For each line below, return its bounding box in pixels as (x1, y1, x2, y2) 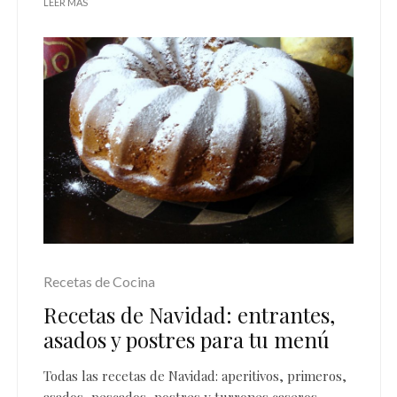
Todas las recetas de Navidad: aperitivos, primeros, (43, 366, 346, 385)
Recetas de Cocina (43, 272, 155, 290)
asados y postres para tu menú (43, 324, 330, 354)
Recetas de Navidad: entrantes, (43, 300, 335, 329)
